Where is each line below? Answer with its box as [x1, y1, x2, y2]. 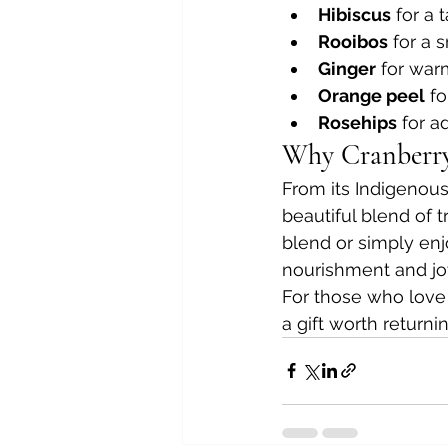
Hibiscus [318, 3, 391, 25]
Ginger [318, 57, 376, 79]
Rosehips [318, 111, 397, 133]
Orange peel [318, 84, 425, 106]
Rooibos [318, 30, 388, 52]
